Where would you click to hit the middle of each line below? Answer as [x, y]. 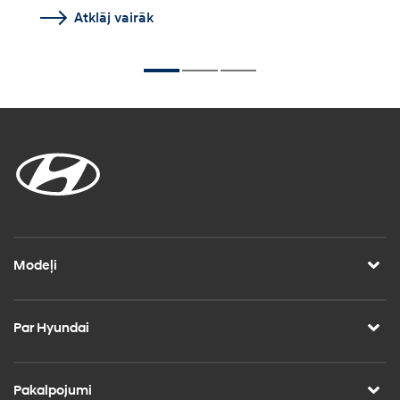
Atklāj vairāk [114, 17]
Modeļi [35, 265]
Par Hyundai [51, 328]
